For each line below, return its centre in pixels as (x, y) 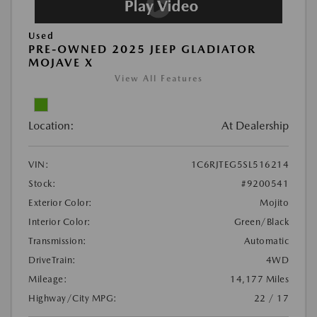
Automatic (266, 241)
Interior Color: (60, 222)
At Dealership (255, 126)
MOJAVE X (61, 63)
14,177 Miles (259, 279)
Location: (51, 126)
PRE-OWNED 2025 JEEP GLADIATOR (142, 50)
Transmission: (58, 241)
